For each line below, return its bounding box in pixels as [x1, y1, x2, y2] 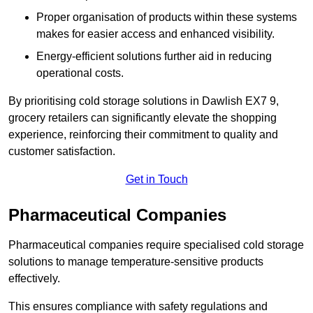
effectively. [8, 272, 60, 285]
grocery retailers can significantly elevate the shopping [8, 112, 277, 124]
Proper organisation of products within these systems [36, 11, 297, 24]
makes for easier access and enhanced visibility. [36, 28, 275, 41]
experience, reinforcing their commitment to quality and [8, 129, 278, 141]
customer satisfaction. [8, 145, 115, 158]
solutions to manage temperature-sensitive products [8, 256, 263, 268]
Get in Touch [125, 173, 188, 186]
